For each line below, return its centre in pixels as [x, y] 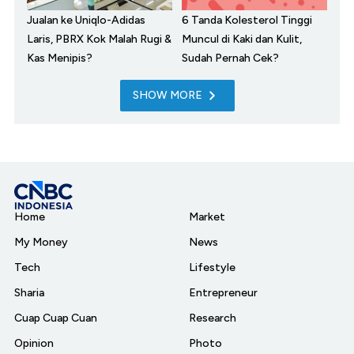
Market [207, 217]
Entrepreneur [223, 293]
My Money [41, 243]
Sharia [29, 293]
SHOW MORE [167, 96]
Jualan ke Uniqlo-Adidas [86, 21]
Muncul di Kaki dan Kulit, [242, 40]
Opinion [34, 344]
